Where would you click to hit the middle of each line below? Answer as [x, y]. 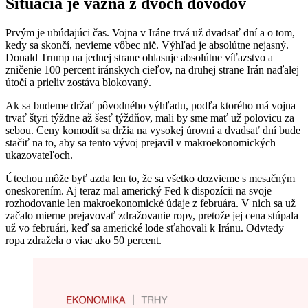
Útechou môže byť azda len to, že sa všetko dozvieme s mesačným [150, 178]
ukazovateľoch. [39, 155]
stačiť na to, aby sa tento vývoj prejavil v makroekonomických [141, 142]
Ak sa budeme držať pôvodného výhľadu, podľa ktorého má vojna [151, 105]
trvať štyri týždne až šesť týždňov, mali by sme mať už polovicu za [150, 118]
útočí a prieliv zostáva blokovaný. [78, 82]
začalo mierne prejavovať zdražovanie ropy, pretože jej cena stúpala [152, 215]
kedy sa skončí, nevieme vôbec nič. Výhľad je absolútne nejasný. [147, 45]
